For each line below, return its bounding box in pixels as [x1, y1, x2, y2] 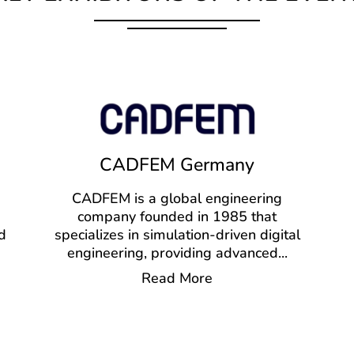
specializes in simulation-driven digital [54, 225, 300, 245]
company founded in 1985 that [77, 207, 277, 227]
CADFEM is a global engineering [72, 189, 282, 209]
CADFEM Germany [100, 153, 254, 178]
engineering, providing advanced [66, 243, 278, 263]
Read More [141, 269, 213, 288]
